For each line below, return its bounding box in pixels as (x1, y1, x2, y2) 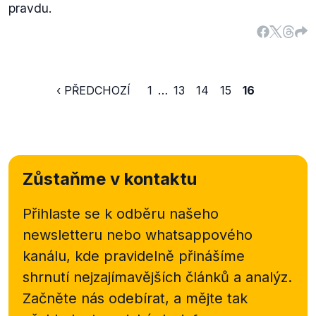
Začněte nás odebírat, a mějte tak (23, 290, 248, 307)
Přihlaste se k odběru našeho (23, 205, 219, 222)
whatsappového (141, 226, 253, 243)
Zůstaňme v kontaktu (23, 169, 197, 189)
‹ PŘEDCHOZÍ (56, 83, 130, 97)
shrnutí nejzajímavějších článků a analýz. (23, 269, 292, 286)
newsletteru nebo (23, 226, 141, 243)
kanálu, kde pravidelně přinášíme (23, 248, 245, 265)
